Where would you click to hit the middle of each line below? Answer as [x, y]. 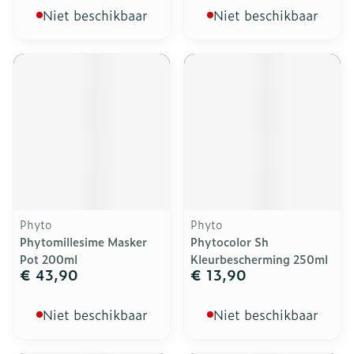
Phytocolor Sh [230, 241]
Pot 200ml [49, 259]
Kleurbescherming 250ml [259, 259]
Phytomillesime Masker [83, 241]
